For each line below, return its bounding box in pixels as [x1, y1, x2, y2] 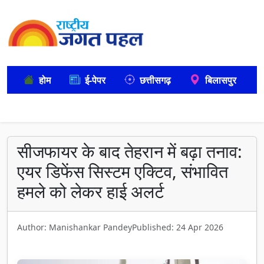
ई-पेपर [85, 73, 105, 87]
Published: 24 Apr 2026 [132, 222, 223, 233]
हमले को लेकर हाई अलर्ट [17, 180, 164, 203]
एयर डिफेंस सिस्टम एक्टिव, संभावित [17, 160, 228, 183]
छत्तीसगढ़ [140, 73, 171, 87]
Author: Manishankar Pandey [17, 222, 132, 233]
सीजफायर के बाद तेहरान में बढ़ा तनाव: [17, 140, 242, 163]
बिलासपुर [205, 73, 236, 87]
